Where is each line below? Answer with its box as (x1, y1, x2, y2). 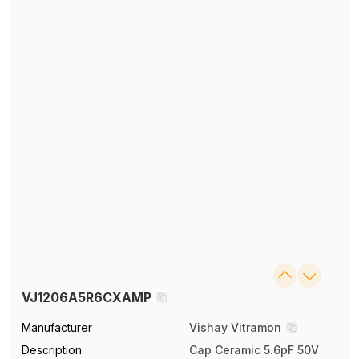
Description (22, 342, 83, 357)
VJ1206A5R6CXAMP (22, 288, 152, 305)
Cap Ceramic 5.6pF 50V (189, 342, 319, 357)
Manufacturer (22, 320, 93, 334)
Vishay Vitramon (189, 320, 281, 334)
